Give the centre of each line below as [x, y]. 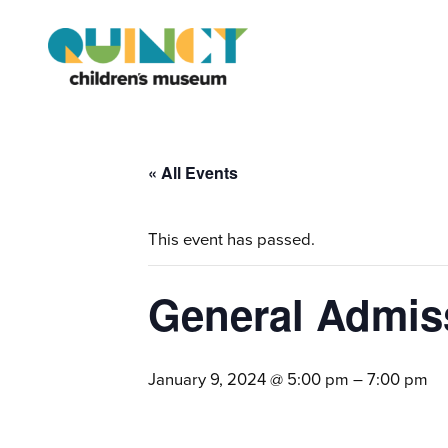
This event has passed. [231, 240]
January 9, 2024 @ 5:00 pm [248, 380]
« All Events [193, 173]
